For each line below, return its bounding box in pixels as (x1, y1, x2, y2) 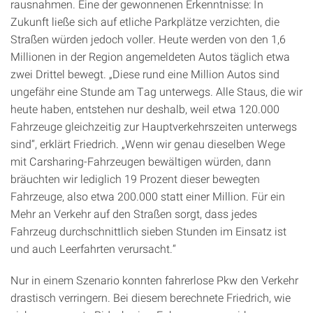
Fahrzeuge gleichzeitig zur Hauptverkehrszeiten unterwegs (10, 118, 297, 133)
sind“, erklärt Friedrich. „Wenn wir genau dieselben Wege (10, 136, 285, 151)
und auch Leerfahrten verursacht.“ (10, 240, 176, 256)
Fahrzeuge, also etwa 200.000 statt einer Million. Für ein (10, 188, 285, 203)
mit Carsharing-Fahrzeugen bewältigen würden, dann (10, 153, 271, 168)
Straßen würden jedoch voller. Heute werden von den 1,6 (10, 31, 286, 46)
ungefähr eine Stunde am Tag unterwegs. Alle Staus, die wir (10, 83, 303, 99)
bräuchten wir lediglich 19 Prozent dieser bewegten (10, 170, 260, 186)
